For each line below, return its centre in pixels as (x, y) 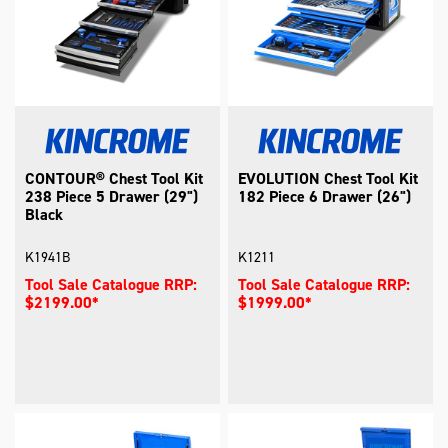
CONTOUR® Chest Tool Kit (114, 179)
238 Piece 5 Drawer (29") (112, 197)
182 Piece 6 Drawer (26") (325, 197)
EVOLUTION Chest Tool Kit (328, 179)
